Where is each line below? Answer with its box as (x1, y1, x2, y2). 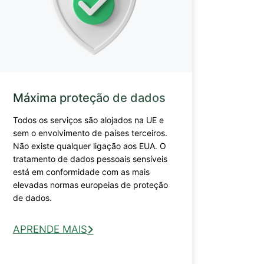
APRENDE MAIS (12, 223, 87, 235)
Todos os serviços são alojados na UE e (12, 114, 164, 125)
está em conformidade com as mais (12, 166, 150, 177)
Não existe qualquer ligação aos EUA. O (12, 140, 166, 151)
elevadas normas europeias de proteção (12, 179, 168, 190)
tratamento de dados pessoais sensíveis (12, 153, 167, 164)
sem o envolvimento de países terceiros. (12, 127, 167, 138)
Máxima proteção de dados (12, 90, 166, 105)
